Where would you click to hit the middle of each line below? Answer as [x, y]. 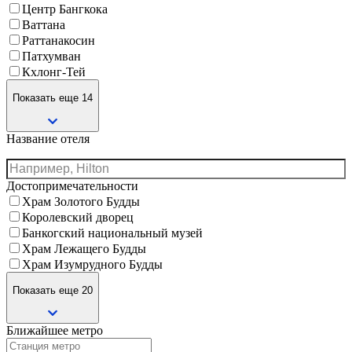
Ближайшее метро [55, 331]
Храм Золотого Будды [81, 201]
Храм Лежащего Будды [84, 248]
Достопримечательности [72, 185]
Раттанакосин [59, 40]
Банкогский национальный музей [112, 233]
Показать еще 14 [53, 98]
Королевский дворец [78, 217]
